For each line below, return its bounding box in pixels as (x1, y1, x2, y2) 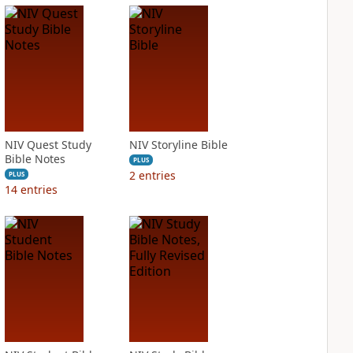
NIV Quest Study (4, 137, 91, 152)
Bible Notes (4, 151, 65, 166)
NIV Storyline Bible (128, 137, 228, 152)
